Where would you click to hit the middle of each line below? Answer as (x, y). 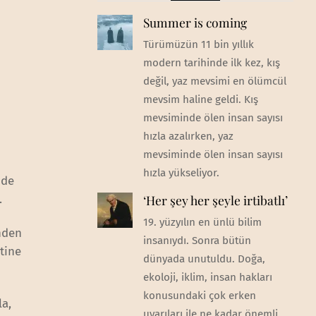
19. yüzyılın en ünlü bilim (202, 223)
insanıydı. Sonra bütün (197, 241)
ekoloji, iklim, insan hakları (207, 278)
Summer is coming (195, 22)
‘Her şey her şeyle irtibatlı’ (215, 200)
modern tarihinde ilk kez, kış (211, 62)
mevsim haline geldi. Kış (200, 99)
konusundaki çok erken (199, 296)
